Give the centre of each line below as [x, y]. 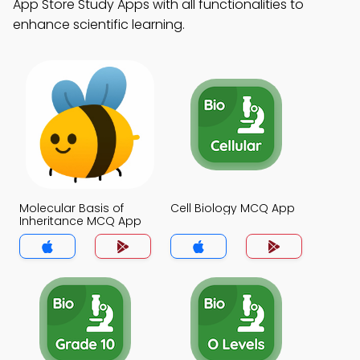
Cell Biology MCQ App [233, 208]
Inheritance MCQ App [80, 221]
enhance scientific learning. [99, 25]
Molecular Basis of [72, 208]
